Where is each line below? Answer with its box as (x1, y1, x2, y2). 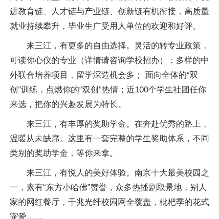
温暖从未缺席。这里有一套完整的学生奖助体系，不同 (10, 134, 209, 143)
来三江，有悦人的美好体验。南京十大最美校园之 (26, 168, 209, 177)
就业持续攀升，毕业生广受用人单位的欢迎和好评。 (10, 22, 201, 31)
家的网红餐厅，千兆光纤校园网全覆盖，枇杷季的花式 (10, 197, 209, 207)
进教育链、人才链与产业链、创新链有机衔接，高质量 (10, 7, 209, 16)
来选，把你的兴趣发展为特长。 (10, 100, 126, 109)
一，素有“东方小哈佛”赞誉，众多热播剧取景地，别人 (10, 183, 207, 192)
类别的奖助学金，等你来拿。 (10, 149, 118, 158)
